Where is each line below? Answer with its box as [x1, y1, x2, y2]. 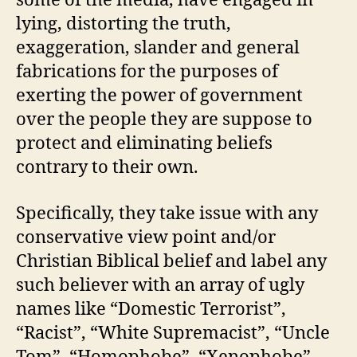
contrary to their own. [16, 156, 198, 178]
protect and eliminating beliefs [16, 132, 273, 155]
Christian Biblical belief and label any [16, 249, 327, 273]
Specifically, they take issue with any [16, 202, 318, 225]
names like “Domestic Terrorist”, [16, 297, 286, 320]
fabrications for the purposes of [16, 61, 278, 83]
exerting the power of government [16, 84, 303, 107]
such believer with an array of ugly [16, 273, 304, 296]
